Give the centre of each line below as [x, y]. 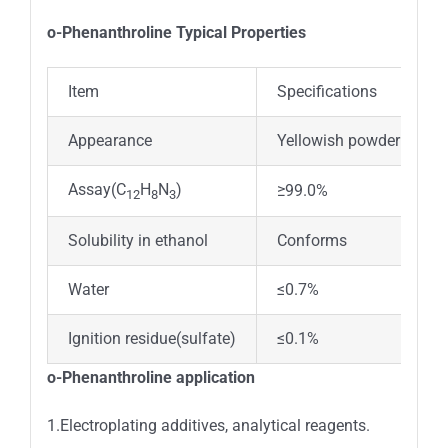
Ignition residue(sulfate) [151, 338]
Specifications [326, 91]
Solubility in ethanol [137, 240]
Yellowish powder [338, 140]
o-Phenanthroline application [150, 377]
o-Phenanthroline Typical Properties [176, 32]
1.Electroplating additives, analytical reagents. [208, 425]
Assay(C [96, 189]
